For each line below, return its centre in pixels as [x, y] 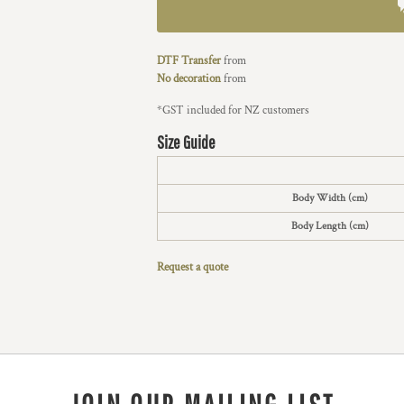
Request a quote [193, 267]
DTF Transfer [189, 61]
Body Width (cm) [330, 198]
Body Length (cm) [330, 226]
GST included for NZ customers [236, 110]
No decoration [189, 79]
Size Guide [186, 142]
